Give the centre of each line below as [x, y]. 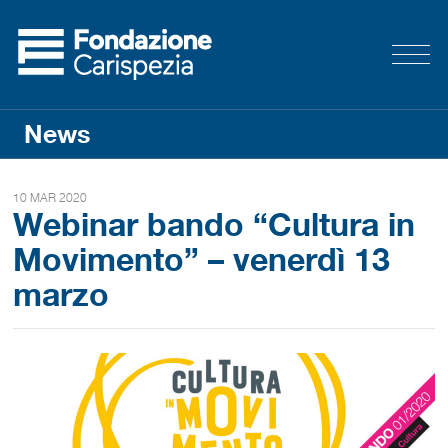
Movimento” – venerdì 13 [202, 259]
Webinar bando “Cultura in [214, 224]
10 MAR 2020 [50, 197]
